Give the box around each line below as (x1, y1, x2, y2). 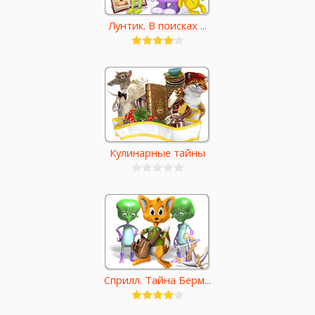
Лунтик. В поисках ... (108, 18, 207, 33)
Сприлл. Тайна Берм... (104, 273, 211, 288)
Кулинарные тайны (110, 146, 205, 160)
